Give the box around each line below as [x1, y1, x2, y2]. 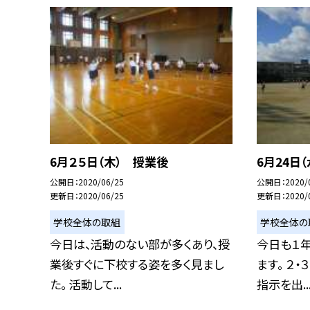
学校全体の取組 [53, 215, 121, 229]
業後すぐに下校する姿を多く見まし [50, 255, 224, 273]
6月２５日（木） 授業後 [50, 153, 168, 170]
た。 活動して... [50, 275, 122, 293]
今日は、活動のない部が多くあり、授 [50, 235, 230, 253]
